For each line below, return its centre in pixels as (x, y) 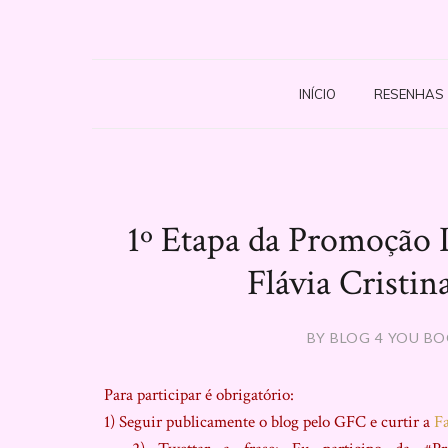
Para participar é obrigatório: (195, 395)
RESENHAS (409, 94)
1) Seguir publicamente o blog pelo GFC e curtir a (263, 422)
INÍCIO (317, 94)
